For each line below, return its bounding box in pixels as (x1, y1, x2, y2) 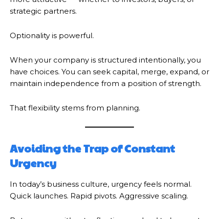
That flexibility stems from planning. (10, 103, 140, 112)
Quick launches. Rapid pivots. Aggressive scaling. (10, 191, 188, 200)
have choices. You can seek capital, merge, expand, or (10, 66, 209, 76)
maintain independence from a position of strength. (10, 78, 201, 88)
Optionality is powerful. (10, 30, 94, 40)
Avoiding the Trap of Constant (10, 140, 175, 155)
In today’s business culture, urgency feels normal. (10, 179, 192, 189)
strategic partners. (10, 6, 77, 16)
